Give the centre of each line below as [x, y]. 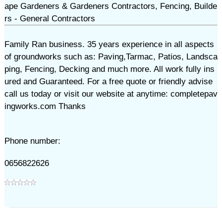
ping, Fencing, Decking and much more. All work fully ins [109, 69]
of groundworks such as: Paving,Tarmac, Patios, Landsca [111, 57]
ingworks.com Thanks [45, 106]
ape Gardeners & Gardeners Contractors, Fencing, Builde [111, 6]
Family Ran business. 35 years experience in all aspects [109, 44]
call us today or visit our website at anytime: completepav [111, 94]
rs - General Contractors [50, 19]
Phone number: [32, 141]
